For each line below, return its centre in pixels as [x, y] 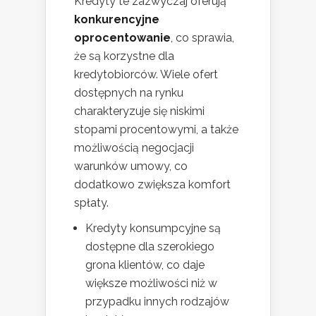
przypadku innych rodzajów [157, 301]
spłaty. [91, 202]
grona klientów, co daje [145, 265]
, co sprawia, [202, 37]
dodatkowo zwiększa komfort [152, 184]
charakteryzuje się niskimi [139, 111]
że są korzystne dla [124, 56]
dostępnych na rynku [129, 92]
